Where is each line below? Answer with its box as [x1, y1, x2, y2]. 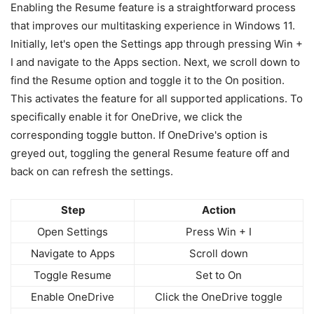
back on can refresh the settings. [11, 164, 173, 178]
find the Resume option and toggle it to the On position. [11, 73, 285, 87]
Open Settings [37, 224, 108, 238]
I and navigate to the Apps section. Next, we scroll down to [11, 55, 300, 69]
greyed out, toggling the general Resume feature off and [11, 146, 289, 160]
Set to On [196, 268, 242, 282]
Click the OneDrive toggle [155, 289, 282, 303]
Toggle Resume [34, 268, 111, 282]
